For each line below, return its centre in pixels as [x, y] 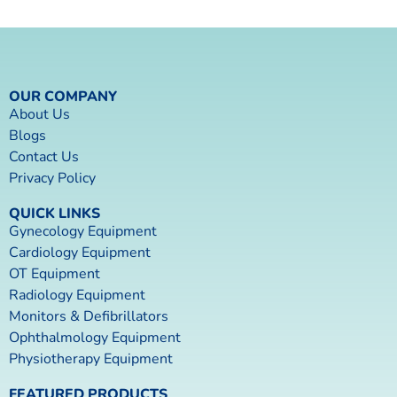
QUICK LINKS [54, 214]
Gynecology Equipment [83, 232]
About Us [39, 115]
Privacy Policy [52, 179]
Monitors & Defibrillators [89, 317]
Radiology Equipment [77, 296]
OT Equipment [54, 274]
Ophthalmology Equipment [95, 338]
